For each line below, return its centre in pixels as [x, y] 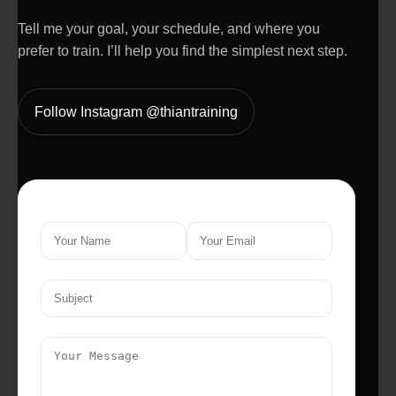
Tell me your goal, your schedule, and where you [169, 28]
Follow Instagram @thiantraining [136, 111]
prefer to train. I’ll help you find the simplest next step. [183, 50]
